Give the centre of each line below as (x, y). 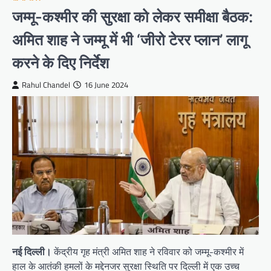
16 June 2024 (106, 85)
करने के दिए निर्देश (60, 62)
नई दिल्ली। (32, 252)
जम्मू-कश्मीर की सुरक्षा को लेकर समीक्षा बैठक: (132, 16)
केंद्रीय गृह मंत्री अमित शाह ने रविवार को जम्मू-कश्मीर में (148, 252)
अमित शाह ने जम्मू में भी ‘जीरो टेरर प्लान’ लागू (130, 39)
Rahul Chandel (46, 85)
